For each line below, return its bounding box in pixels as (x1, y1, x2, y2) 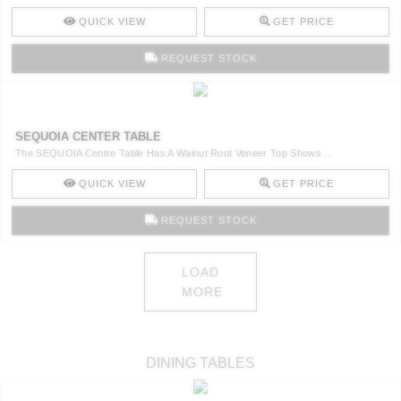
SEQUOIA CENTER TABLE (15, 129, 161, 143)
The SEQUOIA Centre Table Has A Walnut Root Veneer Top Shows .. (15, 147, 330, 158)
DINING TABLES (146, 355, 255, 371)
